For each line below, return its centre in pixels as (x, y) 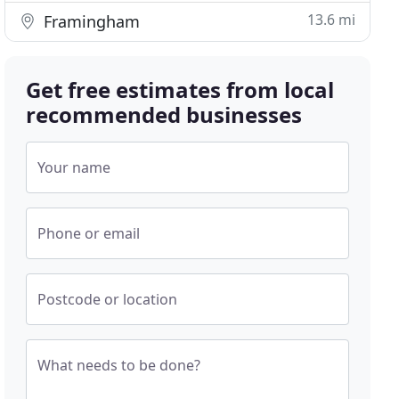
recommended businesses (164, 114)
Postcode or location (108, 299)
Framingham (90, 21)
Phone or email (89, 233)
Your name (74, 167)
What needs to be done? (119, 365)
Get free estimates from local (180, 90)
